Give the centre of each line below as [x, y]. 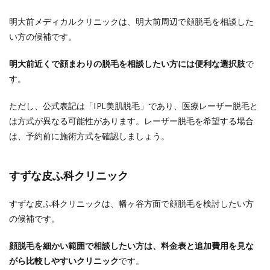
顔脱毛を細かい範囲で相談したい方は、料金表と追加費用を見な [131, 246]
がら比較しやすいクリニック [64, 261]
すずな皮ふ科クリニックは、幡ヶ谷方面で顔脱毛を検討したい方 [131, 203]
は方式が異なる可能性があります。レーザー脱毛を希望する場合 [131, 121]
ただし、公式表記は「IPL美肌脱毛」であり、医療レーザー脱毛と [133, 106]
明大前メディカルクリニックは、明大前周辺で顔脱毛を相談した [131, 21]
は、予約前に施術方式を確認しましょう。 [89, 136]
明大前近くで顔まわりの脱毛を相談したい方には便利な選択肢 [127, 64]
